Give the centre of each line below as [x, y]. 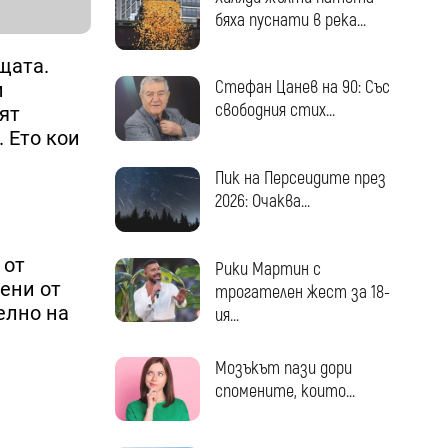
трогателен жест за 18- [302, 292]
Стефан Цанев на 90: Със [302, 88]
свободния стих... [274, 111]
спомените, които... [284, 391]
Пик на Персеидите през [300, 179]
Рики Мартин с [267, 269]
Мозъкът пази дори [283, 368]
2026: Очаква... [262, 202]
